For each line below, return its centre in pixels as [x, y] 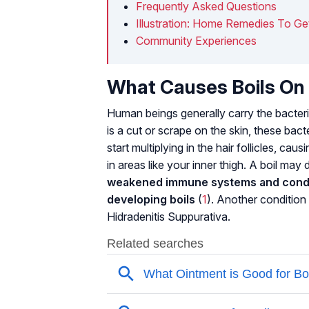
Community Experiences [196, 40]
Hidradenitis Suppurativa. [169, 216]
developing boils [151, 199]
